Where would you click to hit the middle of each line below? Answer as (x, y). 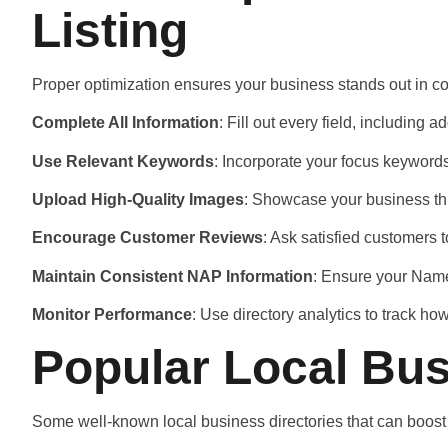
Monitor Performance (112, 315)
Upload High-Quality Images (138, 200)
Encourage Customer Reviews (147, 238)
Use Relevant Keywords (123, 161)
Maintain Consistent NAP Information (172, 276)
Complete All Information (125, 123)
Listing (110, 30)
